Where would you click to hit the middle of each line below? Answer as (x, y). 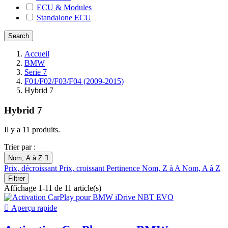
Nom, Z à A (162, 168)
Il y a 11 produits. (32, 130)
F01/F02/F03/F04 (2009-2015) (74, 81)
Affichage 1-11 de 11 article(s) (53, 188)
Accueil (37, 54)
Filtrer (17, 179)
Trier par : (20, 147)
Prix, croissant (83, 168)
